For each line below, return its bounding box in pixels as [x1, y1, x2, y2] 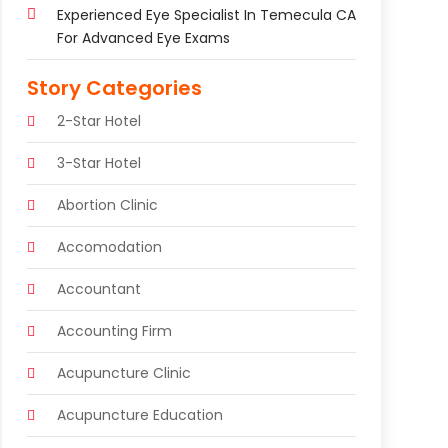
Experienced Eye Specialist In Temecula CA [56, 4, 356, 25]
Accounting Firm [56, 320, 172, 341]
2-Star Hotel [56, 110, 141, 131]
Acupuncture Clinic [56, 362, 191, 383]
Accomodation [56, 236, 162, 257]
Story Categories [26, 73, 202, 102]
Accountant [56, 278, 141, 299]
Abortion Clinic [56, 194, 158, 215]
